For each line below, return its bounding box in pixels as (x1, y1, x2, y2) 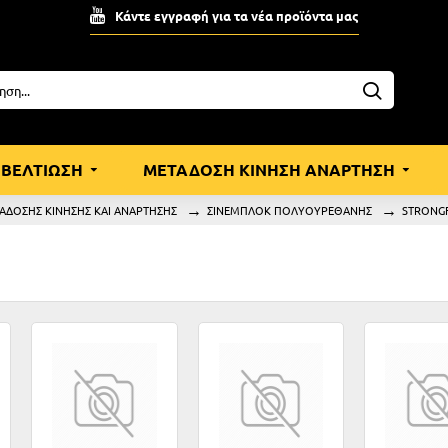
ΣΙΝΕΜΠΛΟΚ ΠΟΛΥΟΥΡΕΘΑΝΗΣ (206, 202, 372, 218)
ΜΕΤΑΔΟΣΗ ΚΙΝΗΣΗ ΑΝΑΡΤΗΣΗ (143, 159, 395, 180)
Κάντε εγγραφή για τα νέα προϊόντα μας (114, 6, 359, 24)
